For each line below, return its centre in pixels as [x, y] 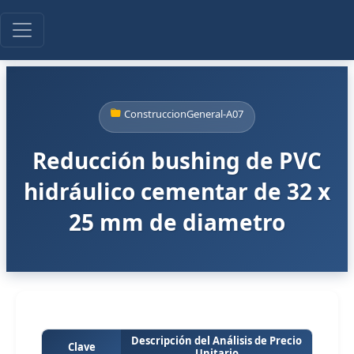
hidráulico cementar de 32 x [177, 191]
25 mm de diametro [177, 222]
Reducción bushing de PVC [177, 160]
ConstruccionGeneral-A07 [184, 113]
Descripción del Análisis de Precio [217, 341]
